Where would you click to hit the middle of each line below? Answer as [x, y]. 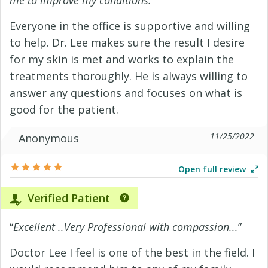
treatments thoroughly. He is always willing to [129, 76]
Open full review [213, 169]
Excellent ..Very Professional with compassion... [126, 227]
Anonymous [49, 138]
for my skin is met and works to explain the [122, 59]
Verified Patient [67, 198]
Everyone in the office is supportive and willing [130, 26]
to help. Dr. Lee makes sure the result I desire [127, 42]
